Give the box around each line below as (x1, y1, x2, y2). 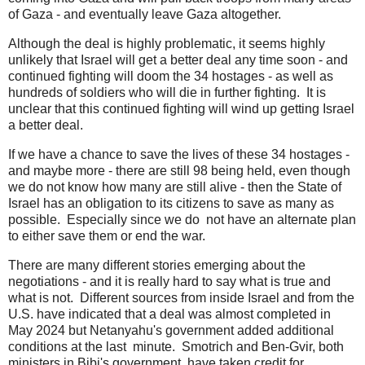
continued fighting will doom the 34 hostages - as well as (8, 69, 333, 84)
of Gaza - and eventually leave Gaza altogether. (8, 7, 281, 22)
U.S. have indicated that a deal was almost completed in (8, 306, 331, 321)
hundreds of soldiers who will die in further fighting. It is (8, 86, 326, 100)
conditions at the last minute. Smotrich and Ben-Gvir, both (8, 339, 344, 354)
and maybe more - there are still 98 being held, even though (8, 163, 350, 178)
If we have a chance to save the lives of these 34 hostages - (8, 147, 350, 161)
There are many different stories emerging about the (8, 257, 306, 272)
